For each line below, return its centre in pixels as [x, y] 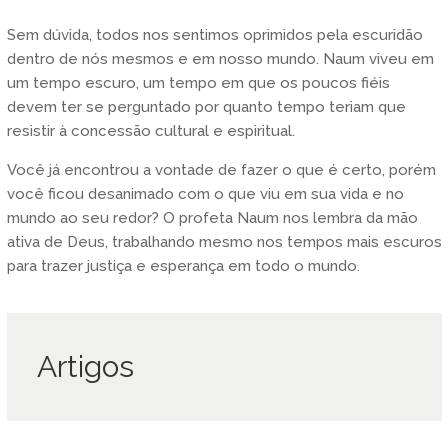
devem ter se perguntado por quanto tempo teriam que [206, 106]
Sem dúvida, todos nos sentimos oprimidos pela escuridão [214, 34]
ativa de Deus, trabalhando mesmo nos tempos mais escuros [224, 241]
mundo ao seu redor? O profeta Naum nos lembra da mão [212, 217]
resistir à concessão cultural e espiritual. [150, 130]
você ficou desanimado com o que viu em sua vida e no [205, 193]
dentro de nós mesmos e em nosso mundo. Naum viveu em [220, 58]
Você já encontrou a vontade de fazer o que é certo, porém [221, 169]
